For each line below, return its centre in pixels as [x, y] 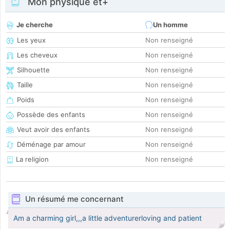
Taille [25, 85]
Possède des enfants [51, 115]
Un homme [170, 25]
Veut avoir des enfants [53, 130]
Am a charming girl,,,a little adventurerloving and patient [108, 218]
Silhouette [33, 70]
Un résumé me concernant [74, 199]
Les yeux [31, 40]
